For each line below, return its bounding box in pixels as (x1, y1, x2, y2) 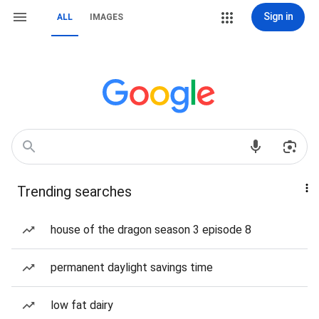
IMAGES (90, 12, 123, 22)
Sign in (263, 11, 293, 22)
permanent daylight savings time (51, 261, 213, 274)
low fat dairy (51, 298, 113, 312)
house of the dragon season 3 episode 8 (51, 223, 251, 236)
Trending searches (17, 183, 132, 200)
